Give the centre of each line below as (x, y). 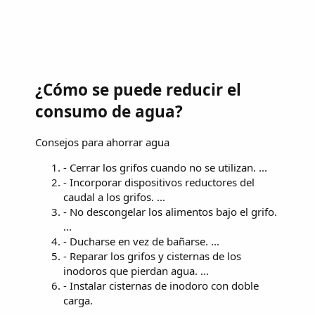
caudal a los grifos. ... (114, 197)
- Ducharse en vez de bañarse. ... (141, 242)
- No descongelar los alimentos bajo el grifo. (170, 212)
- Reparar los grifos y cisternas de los (152, 256)
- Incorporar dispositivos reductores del (159, 182)
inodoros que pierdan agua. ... (136, 271)
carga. (78, 301)
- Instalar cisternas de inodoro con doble (161, 286)
